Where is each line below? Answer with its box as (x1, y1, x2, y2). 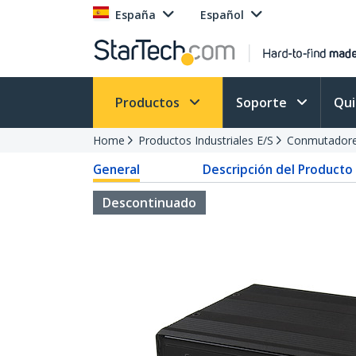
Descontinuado (103, 194, 196, 211)
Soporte (236, 94, 290, 111)
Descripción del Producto (202, 161, 353, 178)
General (93, 161, 140, 178)
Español (200, 7, 244, 22)
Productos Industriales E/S (138, 133, 273, 148)
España (115, 7, 156, 22)
